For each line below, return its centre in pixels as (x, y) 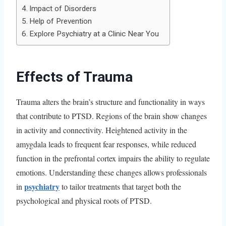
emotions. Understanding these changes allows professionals (111, 172)
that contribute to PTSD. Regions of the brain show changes (111, 116)
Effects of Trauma (74, 77)
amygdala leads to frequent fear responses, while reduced (106, 144)
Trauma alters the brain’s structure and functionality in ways (110, 101)
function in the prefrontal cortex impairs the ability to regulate (113, 158)
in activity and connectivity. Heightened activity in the (102, 130)
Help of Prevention (61, 21)
